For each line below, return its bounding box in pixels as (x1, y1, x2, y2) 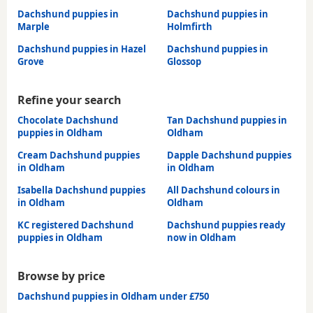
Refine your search (17, 92, 122, 108)
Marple (17, 20, 50, 33)
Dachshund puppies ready (167, 218, 285, 231)
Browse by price (17, 268, 105, 284)
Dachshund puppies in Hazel (17, 42, 146, 55)
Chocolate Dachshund (17, 113, 118, 126)
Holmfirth (167, 20, 212, 33)
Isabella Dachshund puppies (17, 183, 145, 196)
